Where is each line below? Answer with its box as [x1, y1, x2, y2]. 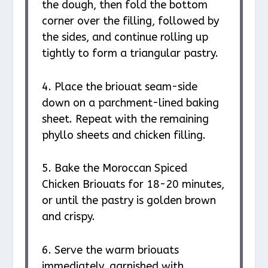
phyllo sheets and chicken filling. [41, 128, 206, 142]
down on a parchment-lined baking [41, 96, 219, 109]
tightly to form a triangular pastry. [41, 46, 218, 60]
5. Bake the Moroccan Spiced [41, 162, 187, 175]
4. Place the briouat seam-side [41, 80, 197, 93]
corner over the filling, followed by [41, 14, 219, 28]
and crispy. [41, 210, 95, 224]
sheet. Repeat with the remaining [41, 112, 209, 126]
